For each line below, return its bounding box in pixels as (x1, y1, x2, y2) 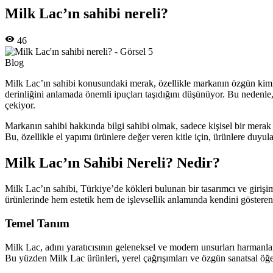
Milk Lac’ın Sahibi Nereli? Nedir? (5, 155, 220, 171)
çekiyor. (5, 100, 35, 111)
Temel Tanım (5, 216, 69, 230)
